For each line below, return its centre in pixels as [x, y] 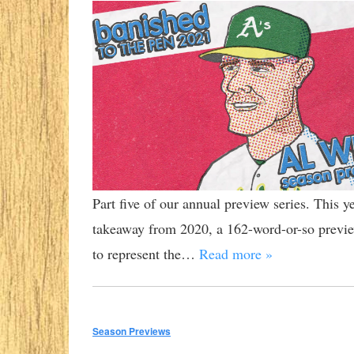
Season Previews [132, 331]
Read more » [236, 254]
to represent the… [146, 254]
